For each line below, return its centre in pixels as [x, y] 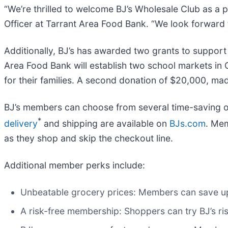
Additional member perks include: [75, 165]
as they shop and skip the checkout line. [89, 138]
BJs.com [188, 123]
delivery [21, 123]
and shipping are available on [105, 123]
